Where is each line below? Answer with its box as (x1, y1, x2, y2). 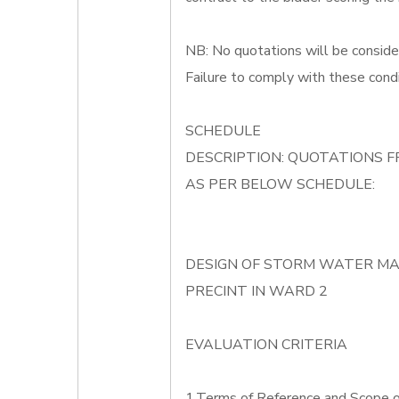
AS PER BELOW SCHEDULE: (185, 175, 375, 194)
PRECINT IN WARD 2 (185, 281, 328, 301)
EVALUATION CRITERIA (185, 335, 347, 354)
